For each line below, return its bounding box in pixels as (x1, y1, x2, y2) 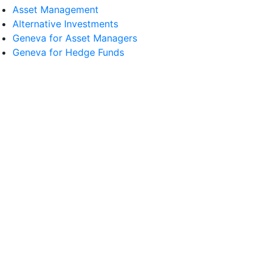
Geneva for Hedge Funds (12, 46, 124, 58)
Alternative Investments (12, 18, 118, 30)
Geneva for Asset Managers (12, 32, 137, 44)
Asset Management (12, 4, 99, 15)
